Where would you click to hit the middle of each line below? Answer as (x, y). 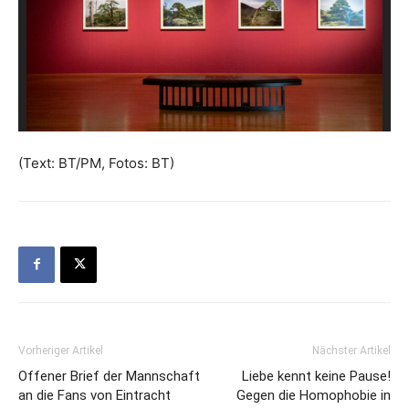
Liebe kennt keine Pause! (316, 376)
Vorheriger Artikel (61, 350)
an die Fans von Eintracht (94, 395)
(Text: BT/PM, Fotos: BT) (96, 163)
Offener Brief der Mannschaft (109, 376)
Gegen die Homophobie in (314, 395)
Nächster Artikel (351, 350)
